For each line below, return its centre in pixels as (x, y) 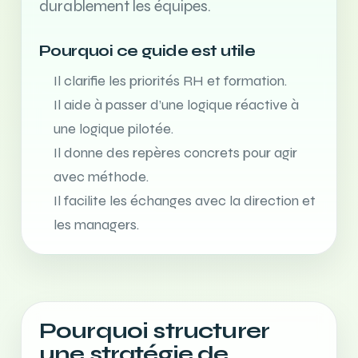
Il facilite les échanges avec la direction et (185, 201)
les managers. (97, 225)
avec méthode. (101, 177)
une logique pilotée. (114, 129)
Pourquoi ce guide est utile (147, 51)
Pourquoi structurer (154, 331)
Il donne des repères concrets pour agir (176, 153)
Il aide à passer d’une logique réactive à (177, 105)
